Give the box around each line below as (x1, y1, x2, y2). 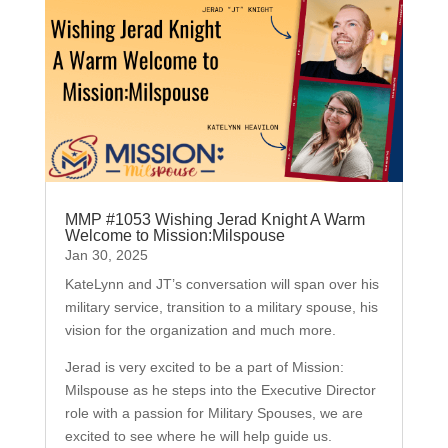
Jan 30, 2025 (64, 246, 148, 263)
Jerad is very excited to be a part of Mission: (64, 358, 344, 375)
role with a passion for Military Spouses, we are (64, 404, 363, 421)
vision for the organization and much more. (64, 321, 340, 338)
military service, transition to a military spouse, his (64, 298, 378, 315)
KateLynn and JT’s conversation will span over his (64, 275, 379, 292)
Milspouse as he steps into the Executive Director (64, 381, 376, 398)
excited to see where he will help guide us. (64, 427, 332, 444)
